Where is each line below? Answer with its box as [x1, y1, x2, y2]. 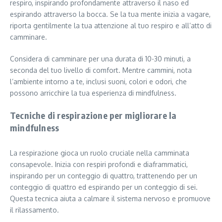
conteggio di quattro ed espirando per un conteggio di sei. [10, 182, 198, 191]
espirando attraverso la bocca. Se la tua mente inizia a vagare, [10, 9, 211, 18]
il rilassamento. [10, 205, 59, 214]
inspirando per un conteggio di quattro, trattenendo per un [10, 171, 197, 180]
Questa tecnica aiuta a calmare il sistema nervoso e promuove [10, 194, 211, 203]
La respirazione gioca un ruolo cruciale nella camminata [10, 148, 189, 157]
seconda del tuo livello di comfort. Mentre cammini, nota [10, 65, 192, 74]
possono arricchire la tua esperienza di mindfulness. [10, 88, 176, 97]
